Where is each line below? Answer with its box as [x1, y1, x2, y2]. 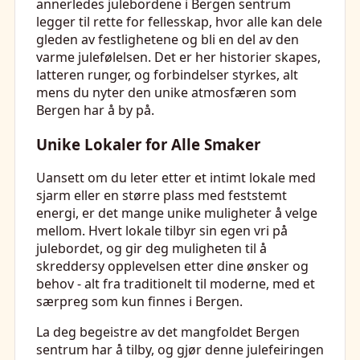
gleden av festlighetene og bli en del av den [36, 31, 299, 48]
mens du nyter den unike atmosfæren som [36, 84, 297, 101]
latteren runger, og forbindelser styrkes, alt [36, 66, 298, 84]
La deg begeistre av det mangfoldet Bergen [36, 323, 300, 342]
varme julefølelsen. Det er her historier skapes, [36, 48, 321, 66]
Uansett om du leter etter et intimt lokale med [36, 169, 316, 187]
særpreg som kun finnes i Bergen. [36, 292, 243, 311]
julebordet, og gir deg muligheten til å [36, 239, 267, 258]
